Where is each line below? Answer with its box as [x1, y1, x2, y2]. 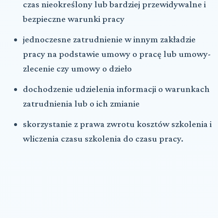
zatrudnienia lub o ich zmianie [23, 98, 140, 109]
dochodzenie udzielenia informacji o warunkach [23, 83, 210, 94]
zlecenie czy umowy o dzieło [23, 63, 132, 73]
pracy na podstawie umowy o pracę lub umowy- [23, 48, 211, 59]
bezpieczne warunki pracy [23, 13, 125, 24]
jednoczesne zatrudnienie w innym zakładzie [23, 34, 196, 44]
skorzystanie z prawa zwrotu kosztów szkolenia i [23, 118, 212, 129]
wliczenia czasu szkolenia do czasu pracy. [23, 133, 183, 144]
